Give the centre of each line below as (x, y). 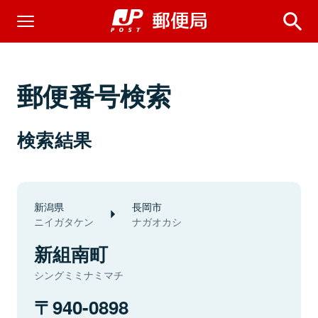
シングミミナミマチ (79, 275)
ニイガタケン (64, 221)
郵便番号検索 (94, 95)
